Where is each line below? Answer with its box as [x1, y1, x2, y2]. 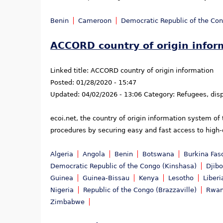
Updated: [50, 91, 82, 99]
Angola [83, 150, 105, 158]
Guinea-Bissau [83, 174, 129, 182]
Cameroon [78, 16, 111, 24]
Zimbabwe [50, 198, 85, 206]
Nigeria [50, 186, 74, 194]
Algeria [50, 150, 73, 158]
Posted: [50, 79, 76, 87]
